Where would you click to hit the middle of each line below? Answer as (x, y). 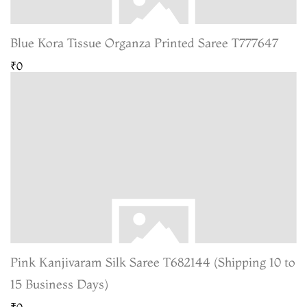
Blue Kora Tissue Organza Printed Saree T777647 (144, 42)
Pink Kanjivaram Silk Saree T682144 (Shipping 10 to (153, 262)
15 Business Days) (59, 284)
